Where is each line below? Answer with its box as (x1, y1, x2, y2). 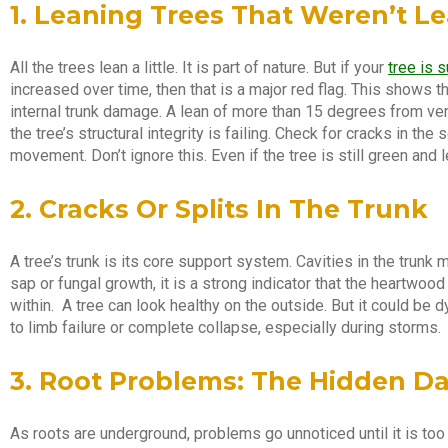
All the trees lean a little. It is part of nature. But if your (10, 57, 388, 77)
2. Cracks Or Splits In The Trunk (10, 193, 428, 224)
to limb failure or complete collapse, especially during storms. (10, 317, 441, 337)
